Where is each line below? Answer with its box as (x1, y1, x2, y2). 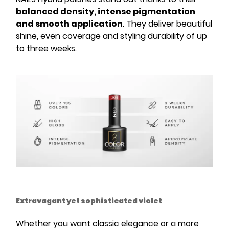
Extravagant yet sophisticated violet (16, 196, 162, 206)
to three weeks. (16, 42, 77, 54)
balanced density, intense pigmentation (16, 5, 195, 17)
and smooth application (16, 17, 123, 30)
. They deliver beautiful (123, 17, 212, 30)
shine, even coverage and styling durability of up (16, 30, 207, 42)
